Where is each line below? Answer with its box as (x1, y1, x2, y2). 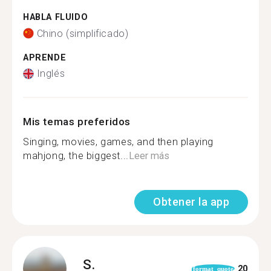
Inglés (36, 68, 65, 79)
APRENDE (23, 52, 67, 63)
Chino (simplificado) (36, 27, 129, 39)
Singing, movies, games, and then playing (23, 136, 214, 148)
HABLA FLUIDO (23, 12, 88, 22)
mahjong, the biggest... (23, 150, 129, 162)
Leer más (128, 150, 169, 162)
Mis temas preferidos (23, 116, 131, 128)
